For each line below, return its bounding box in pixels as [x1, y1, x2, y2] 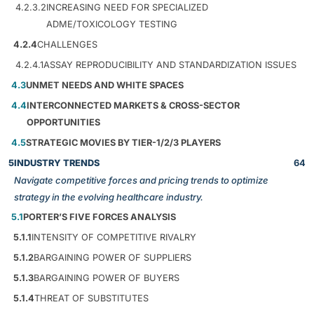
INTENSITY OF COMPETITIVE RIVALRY [32, 232, 196, 243]
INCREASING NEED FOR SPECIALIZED [46, 2, 208, 13]
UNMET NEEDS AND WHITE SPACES [26, 80, 184, 91]
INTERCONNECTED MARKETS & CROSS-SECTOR [27, 100, 240, 111]
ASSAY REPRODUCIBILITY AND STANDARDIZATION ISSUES [43, 60, 296, 71]
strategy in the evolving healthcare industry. [14, 191, 203, 203]
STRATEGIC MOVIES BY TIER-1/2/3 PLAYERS [26, 137, 221, 149]
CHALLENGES [37, 39, 97, 50]
